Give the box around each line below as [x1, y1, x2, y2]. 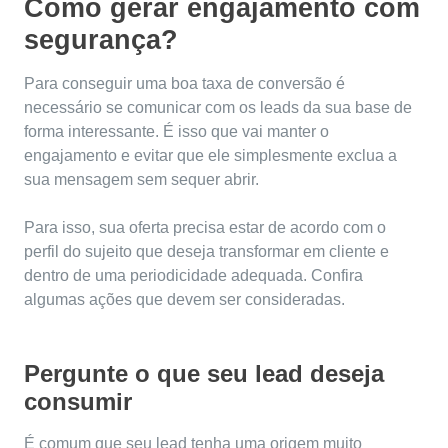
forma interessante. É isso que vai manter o [24, 123, 329, 141]
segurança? [24, 25, 178, 56]
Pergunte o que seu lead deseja [24, 360, 384, 388]
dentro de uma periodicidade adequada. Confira [24, 267, 363, 285]
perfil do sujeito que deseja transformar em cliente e [24, 243, 389, 261]
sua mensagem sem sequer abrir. [24, 171, 259, 189]
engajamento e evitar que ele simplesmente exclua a [24, 147, 397, 165]
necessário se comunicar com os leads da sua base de [24, 99, 412, 117]
